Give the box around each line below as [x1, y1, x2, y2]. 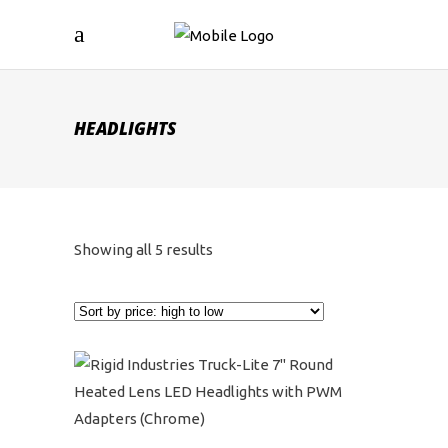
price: [212, 328, 250, 345]
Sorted [212, 240, 258, 257]
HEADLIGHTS [74, 117, 176, 140]
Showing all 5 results [74, 241, 213, 258]
